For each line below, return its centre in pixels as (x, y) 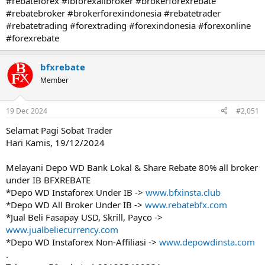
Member (54, 80)
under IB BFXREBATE (48, 180)
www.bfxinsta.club (183, 192)
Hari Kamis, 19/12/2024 (55, 142)
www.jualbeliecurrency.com (62, 229)
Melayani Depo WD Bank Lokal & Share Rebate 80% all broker (132, 167)
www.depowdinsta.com (207, 242)
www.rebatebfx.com (186, 204)
